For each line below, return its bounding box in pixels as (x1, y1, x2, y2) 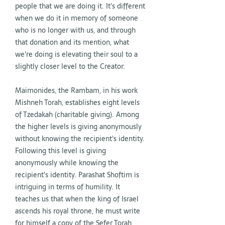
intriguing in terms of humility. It (15, 181, 120, 193)
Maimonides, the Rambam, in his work (15, 84, 138, 96)
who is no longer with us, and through (15, 24, 136, 36)
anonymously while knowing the (15, 157, 119, 169)
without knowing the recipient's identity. (15, 133, 145, 145)
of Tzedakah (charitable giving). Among (15, 108, 139, 121)
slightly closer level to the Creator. (15, 60, 125, 72)
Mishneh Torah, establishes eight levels (15, 96, 140, 108)
